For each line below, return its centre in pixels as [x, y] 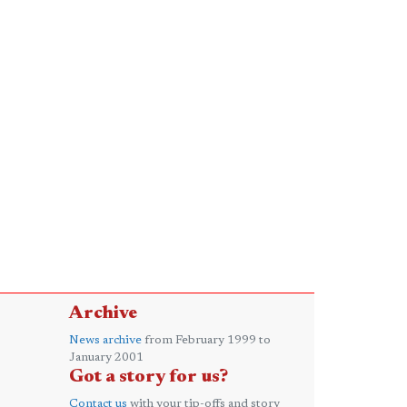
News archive [105, 340]
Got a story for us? [149, 377]
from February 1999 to [206, 340]
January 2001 [106, 357]
